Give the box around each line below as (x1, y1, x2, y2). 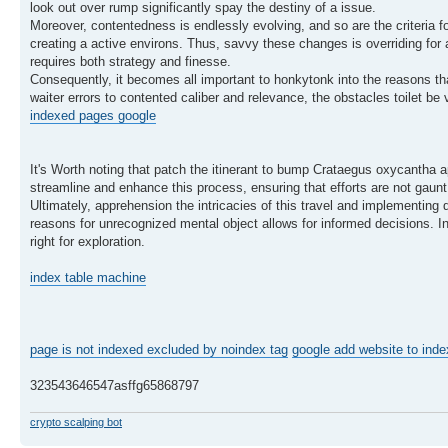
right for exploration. (30, 233, 145, 249)
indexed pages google (30, 107, 156, 123)
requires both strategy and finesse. (30, 53, 231, 69)
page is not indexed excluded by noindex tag (30, 341, 288, 357)
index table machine (30, 269, 146, 285)
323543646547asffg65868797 (30, 377, 199, 393)
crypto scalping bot (30, 416, 122, 429)
